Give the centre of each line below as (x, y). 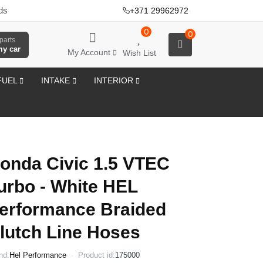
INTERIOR (115, 80)
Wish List (139, 53)
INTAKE (57, 80)
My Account (89, 52)
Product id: (97, 255)
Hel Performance (38, 255)
